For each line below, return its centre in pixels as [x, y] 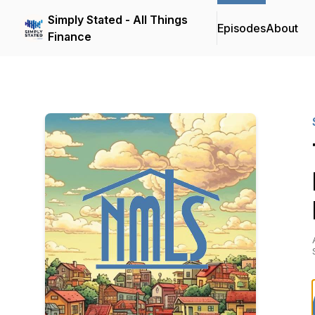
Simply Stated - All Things [118, 20]
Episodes [242, 28]
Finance [70, 37]
